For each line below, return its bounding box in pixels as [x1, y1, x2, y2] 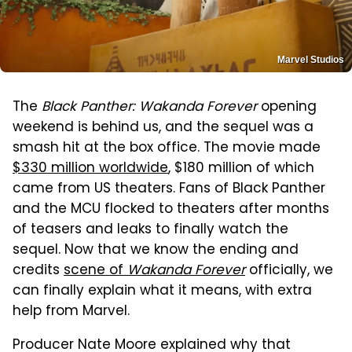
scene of [64, 260, 127, 283]
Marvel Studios [277, 54, 344, 66]
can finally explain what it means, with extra [13, 280, 312, 303]
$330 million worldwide [13, 158, 168, 181]
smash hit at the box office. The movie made [13, 137, 321, 160]
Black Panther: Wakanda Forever [42, 97, 257, 119]
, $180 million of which [168, 158, 314, 181]
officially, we [245, 260, 333, 283]
